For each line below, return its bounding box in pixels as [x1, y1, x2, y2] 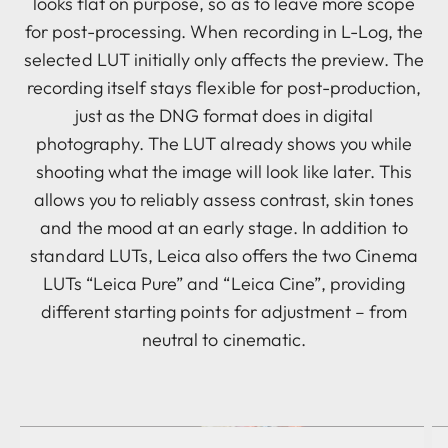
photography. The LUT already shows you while [35, 132, 413, 156]
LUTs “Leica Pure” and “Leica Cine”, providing [42, 272, 406, 296]
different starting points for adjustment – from [40, 300, 408, 324]
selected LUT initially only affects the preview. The [24, 48, 424, 72]
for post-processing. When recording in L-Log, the [24, 20, 424, 44]
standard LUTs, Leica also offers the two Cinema [30, 244, 418, 268]
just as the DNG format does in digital [74, 104, 374, 128]
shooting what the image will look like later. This [35, 160, 413, 184]
